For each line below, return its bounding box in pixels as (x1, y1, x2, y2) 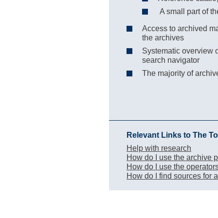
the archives (142, 34, 184, 42)
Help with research (127, 144, 191, 152)
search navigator (142, 56, 200, 64)
